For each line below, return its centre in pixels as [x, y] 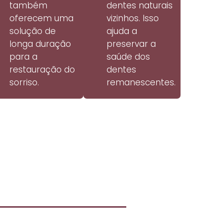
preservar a [131, 44]
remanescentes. [141, 83]
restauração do [42, 70]
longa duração [40, 44]
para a [23, 57]
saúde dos [128, 57]
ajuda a [122, 31]
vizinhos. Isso [132, 18]
